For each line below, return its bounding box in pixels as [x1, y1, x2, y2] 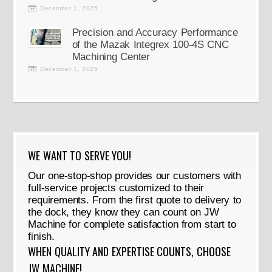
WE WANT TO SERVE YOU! [28, 148, 132, 164]
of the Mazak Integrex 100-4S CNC [72, 39, 229, 51]
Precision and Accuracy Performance [72, 27, 238, 39]
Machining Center [72, 51, 150, 63]
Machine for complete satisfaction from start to [28, 219, 237, 231]
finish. [28, 231, 55, 243]
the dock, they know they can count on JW [28, 206, 219, 219]
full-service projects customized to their [28, 182, 205, 194]
